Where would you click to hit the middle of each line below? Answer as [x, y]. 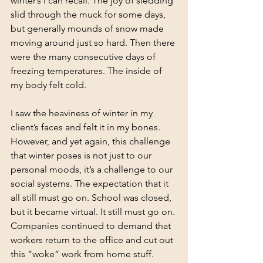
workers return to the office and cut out [93, 240]
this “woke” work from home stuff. [83, 254]
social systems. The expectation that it [91, 184]
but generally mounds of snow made [88, 29]
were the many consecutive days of [84, 57]
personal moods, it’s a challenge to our [93, 170]
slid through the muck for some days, [89, 15]
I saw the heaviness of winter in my [83, 113]
